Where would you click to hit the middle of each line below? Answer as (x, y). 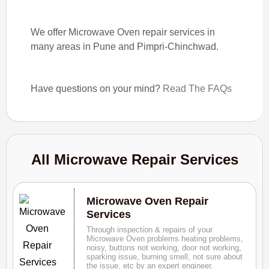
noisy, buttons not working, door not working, (164, 248)
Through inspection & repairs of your (149, 230)
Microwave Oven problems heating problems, (165, 239)
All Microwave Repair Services (134, 159)
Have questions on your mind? (97, 89)
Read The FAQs (197, 89)
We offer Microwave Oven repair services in (123, 32)
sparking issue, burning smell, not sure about (164, 257)
